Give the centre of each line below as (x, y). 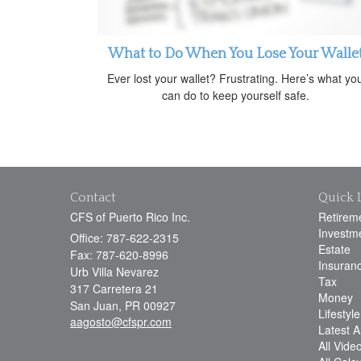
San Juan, (96, 306)
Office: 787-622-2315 (124, 238)
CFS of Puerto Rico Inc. (130, 217)
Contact (93, 198)
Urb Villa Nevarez (114, 272)
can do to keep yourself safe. (235, 95)
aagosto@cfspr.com (121, 322)
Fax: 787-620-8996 (119, 255)
